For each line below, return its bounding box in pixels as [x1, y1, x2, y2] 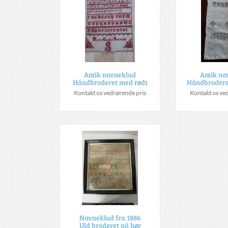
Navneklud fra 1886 [79, 213, 140, 222]
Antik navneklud [84, 70, 136, 79]
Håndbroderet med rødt [72, 77, 148, 87]
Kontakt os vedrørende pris [74, 89, 146, 97]
